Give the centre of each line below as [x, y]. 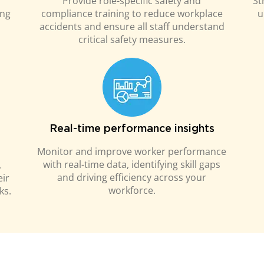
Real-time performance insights [132, 129]
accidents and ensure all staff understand [132, 27]
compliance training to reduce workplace [132, 14]
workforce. [132, 190]
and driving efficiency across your [132, 177]
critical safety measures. [132, 39]
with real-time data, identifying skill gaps [132, 164]
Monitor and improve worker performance [132, 151]
